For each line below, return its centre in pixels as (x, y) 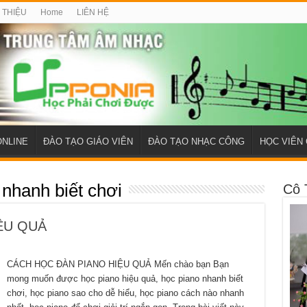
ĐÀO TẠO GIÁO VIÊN (88, 142)
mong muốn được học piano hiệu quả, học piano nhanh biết (125, 279)
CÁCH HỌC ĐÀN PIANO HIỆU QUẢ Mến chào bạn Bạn (118, 265)
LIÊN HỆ (93, 12)
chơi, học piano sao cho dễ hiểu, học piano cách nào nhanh (125, 293)
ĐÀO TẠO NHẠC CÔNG (196, 142)
